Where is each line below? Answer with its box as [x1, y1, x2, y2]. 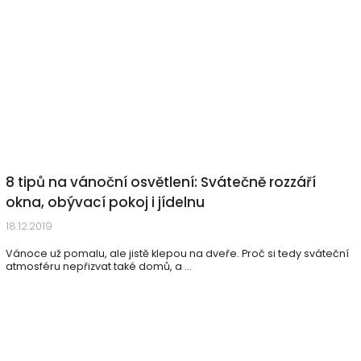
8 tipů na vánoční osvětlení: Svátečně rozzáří [6, 172, 316, 192]
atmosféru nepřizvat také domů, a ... [6, 259, 192, 273]
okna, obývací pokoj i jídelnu [6, 193, 205, 212]
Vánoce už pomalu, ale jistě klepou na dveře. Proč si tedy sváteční [6, 247, 349, 260]
